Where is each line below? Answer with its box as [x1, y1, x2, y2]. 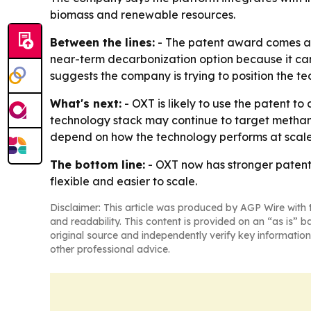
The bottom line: [50, 158, 145, 172]
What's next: [50, 96, 121, 111]
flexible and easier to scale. [50, 174, 197, 189]
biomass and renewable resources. [50, 8, 235, 22]
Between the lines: [50, 35, 155, 50]
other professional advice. [50, 243, 170, 256]
